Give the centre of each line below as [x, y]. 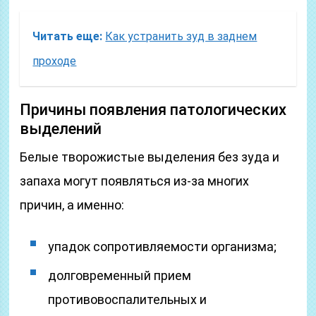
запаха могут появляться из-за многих [135, 181]
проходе [55, 61]
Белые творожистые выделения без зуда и [150, 157]
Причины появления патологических [153, 110]
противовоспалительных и [128, 299]
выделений [61, 129]
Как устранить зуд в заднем [181, 36]
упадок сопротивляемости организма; [163, 247]
